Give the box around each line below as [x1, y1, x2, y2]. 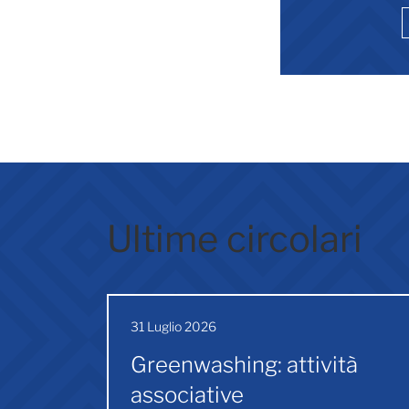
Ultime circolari [107, 215, 362, 261]
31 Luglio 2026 [131, 318, 216, 334]
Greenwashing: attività [131, 351, 358, 378]
